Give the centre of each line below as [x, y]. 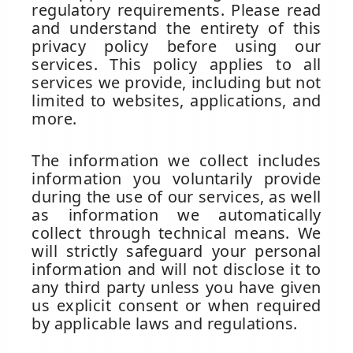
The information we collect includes [176, 160]
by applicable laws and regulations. [165, 323]
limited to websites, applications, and [176, 100]
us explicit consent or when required [176, 305]
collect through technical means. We [176, 232]
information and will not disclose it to [176, 269]
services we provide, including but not [176, 82]
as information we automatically [176, 214]
